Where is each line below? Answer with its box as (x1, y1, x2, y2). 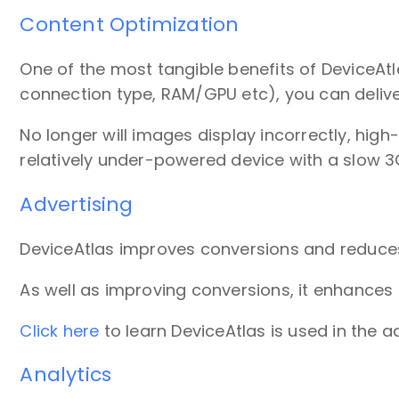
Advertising (20, 190, 134, 218)
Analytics (20, 361, 112, 389)
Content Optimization (20, 10, 240, 38)
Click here (20, 319, 100, 342)
